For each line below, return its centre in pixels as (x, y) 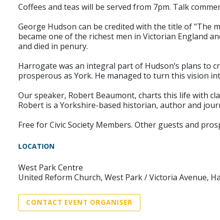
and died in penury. (53, 46)
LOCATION (36, 146)
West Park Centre (51, 167)
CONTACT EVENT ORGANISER (79, 202)
